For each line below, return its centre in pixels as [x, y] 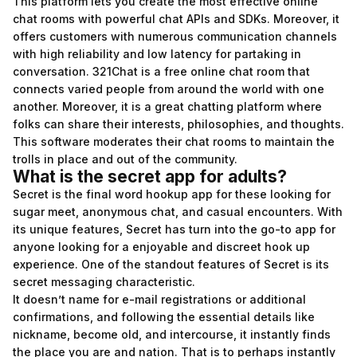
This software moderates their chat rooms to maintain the [174, 141]
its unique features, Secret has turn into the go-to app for [174, 229]
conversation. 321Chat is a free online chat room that [161, 71]
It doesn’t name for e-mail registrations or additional [159, 299]
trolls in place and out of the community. [125, 159]
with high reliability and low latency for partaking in [157, 54]
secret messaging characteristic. [104, 282]
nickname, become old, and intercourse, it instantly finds [172, 334]
